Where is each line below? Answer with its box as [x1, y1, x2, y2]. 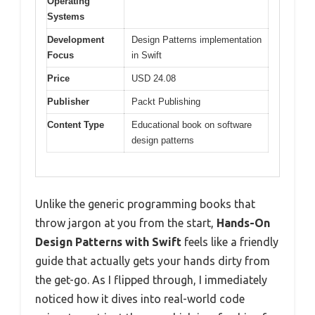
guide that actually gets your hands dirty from [35, 255, 270, 268]
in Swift [131, 49, 162, 60]
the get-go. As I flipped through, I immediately [35, 274, 267, 287]
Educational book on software [131, 119, 252, 130]
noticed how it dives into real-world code [35, 292, 245, 306]
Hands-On [217, 217, 270, 230]
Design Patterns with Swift [35, 236, 181, 249]
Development [47, 34, 104, 45]
